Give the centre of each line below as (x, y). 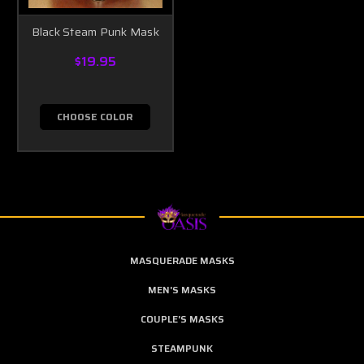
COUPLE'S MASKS (182, 319)
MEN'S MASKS (182, 290)
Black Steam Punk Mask (95, 32)
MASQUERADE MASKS (182, 261)
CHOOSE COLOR (95, 117)
